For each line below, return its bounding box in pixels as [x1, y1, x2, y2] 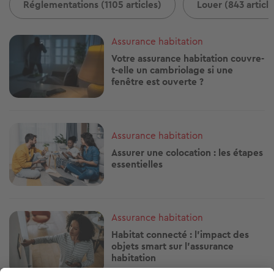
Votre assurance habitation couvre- [111, 51, 265, 65]
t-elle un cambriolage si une [111, 62, 234, 77]
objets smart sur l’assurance [111, 239, 234, 254]
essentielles [111, 157, 163, 171]
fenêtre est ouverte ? [111, 74, 204, 89]
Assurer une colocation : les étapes [111, 145, 264, 160]
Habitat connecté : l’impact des [111, 228, 250, 242]
